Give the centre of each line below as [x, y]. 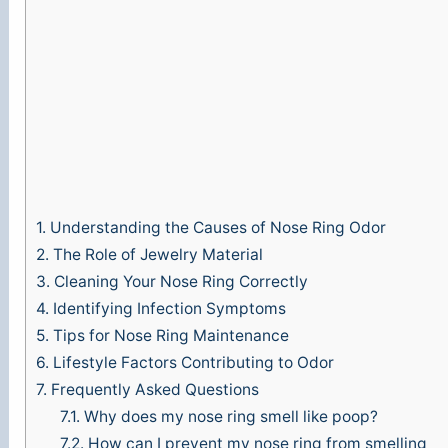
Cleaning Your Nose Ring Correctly [179, 282]
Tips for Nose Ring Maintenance [169, 336]
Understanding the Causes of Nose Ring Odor [216, 228]
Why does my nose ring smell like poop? [228, 417]
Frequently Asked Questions [153, 390]
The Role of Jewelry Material [156, 255]
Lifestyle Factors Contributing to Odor [192, 363]
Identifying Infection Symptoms [168, 309]
